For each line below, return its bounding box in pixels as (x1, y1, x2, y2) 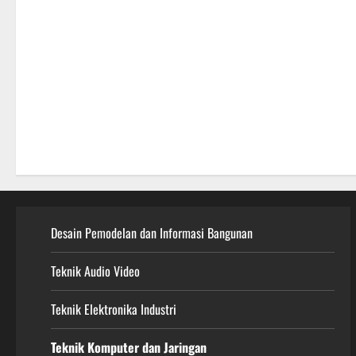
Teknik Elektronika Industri (51, 300, 176, 319)
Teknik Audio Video (51, 261, 140, 281)
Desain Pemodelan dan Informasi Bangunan (51, 223, 253, 243)
